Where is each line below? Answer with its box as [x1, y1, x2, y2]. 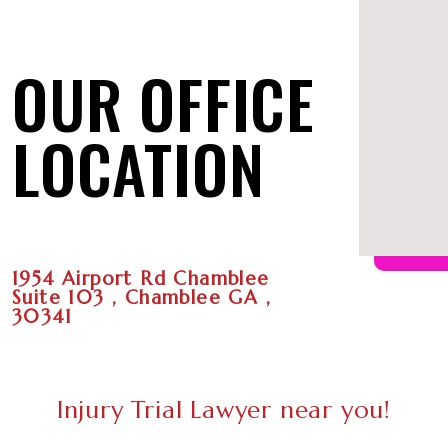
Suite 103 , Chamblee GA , [12, 285, 271, 309]
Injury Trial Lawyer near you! [56, 394, 392, 425]
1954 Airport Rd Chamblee [12, 266, 270, 290]
